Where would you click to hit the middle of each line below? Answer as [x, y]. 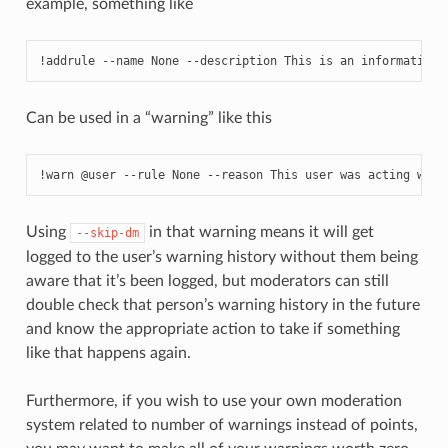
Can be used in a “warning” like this [148, 117]
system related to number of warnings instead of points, [221, 424]
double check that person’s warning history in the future [222, 304]
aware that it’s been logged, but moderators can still [207, 280]
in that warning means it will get [259, 231]
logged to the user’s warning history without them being [221, 256]
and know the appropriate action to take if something [212, 328]
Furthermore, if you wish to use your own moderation [213, 400]
